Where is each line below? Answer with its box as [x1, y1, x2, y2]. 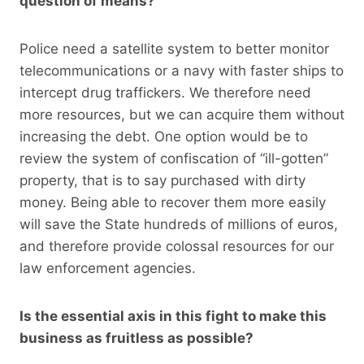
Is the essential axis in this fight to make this [19, 307, 327, 324]
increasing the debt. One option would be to [19, 128, 308, 145]
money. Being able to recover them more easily [19, 193, 326, 210]
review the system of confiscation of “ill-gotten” [19, 149, 328, 167]
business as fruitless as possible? [19, 329, 253, 346]
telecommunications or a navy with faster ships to [19, 62, 344, 79]
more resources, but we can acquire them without [19, 106, 344, 123]
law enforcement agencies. [19, 259, 196, 276]
